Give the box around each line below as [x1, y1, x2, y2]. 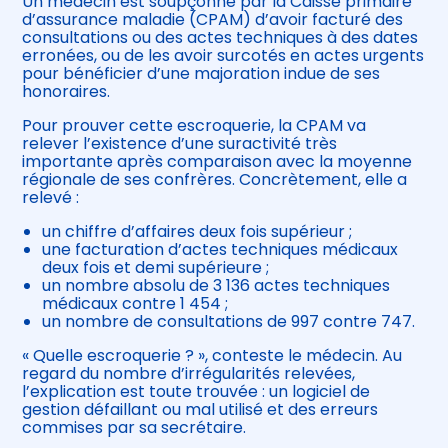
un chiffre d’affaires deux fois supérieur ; [42, 220, 353, 244]
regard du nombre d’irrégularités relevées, [22, 362, 356, 386]
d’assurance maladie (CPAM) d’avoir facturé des [22, 8, 404, 32]
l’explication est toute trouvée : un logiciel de [22, 380, 371, 404]
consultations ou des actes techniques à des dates [22, 26, 419, 50]
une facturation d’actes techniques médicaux [42, 238, 399, 262]
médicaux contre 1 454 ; [42, 292, 229, 316]
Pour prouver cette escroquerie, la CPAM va [22, 114, 367, 138]
